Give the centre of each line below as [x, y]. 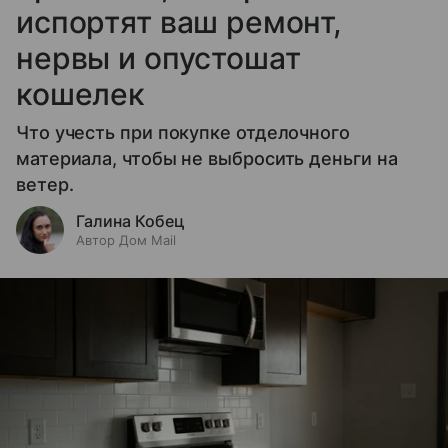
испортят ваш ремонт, [179, 22]
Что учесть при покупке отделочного [183, 133]
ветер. [45, 185]
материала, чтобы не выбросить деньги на [207, 159]
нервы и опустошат [158, 58]
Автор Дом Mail [126, 240]
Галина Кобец [130, 221]
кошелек [80, 94]
